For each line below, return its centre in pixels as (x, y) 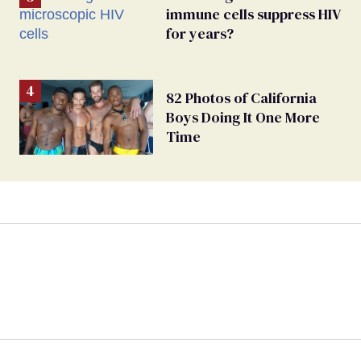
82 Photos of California (241, 98)
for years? (200, 33)
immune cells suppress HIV (253, 14)
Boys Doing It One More (243, 117)
